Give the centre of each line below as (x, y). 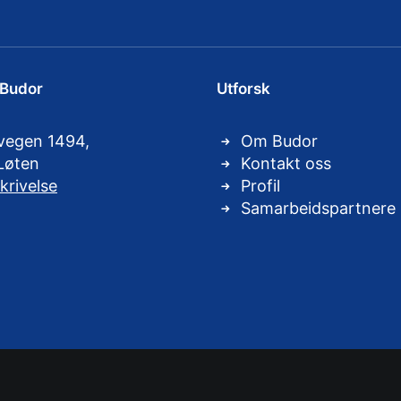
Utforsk (243, 89)
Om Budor (279, 141)
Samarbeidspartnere (318, 208)
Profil (260, 186)
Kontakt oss (286, 163)
